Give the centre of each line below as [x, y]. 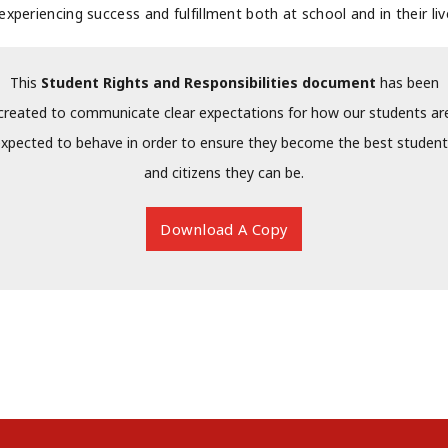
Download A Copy [224, 228]
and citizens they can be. [224, 173]
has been [407, 83]
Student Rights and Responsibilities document [208, 83]
